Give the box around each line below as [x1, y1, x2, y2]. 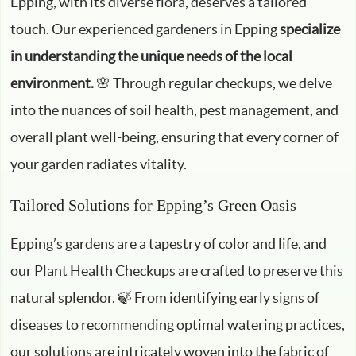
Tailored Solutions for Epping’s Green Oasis [10, 196, 296, 214]
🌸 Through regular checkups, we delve [94, 75, 332, 91]
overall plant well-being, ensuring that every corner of [10, 129, 339, 145]
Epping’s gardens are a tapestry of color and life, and [10, 235, 327, 252]
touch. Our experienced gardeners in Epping [10, 21, 280, 37]
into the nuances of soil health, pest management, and [10, 102, 339, 118]
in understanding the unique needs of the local [10, 48, 292, 64]
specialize [280, 21, 340, 37]
